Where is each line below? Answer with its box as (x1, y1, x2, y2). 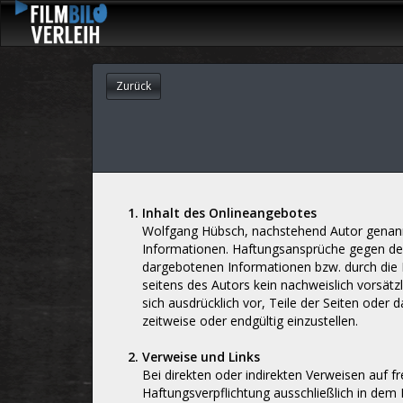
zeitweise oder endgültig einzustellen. (142, 312, 358, 329)
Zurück (116, 78, 151, 94)
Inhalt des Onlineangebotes (142, 204, 317, 221)
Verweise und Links (142, 348, 260, 365)
